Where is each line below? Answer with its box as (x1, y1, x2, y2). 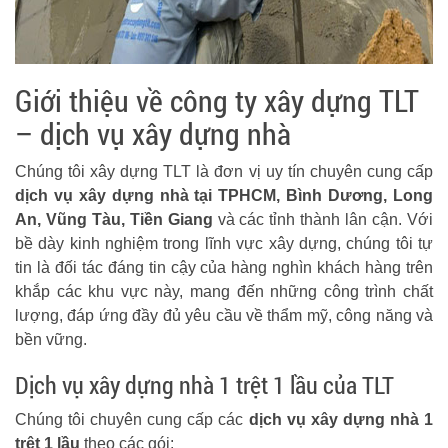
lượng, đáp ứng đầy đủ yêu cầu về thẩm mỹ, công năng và (15, 307, 433, 324)
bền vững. (15, 331, 87, 348)
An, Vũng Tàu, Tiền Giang (15, 211, 213, 228)
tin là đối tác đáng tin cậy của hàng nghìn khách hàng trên (15, 259, 433, 276)
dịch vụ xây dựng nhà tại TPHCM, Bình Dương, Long (15, 187, 433, 204)
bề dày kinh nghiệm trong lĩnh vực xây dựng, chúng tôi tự (15, 235, 433, 252)
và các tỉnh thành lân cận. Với (212, 211, 434, 228)
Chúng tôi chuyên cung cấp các (15, 411, 249, 428)
